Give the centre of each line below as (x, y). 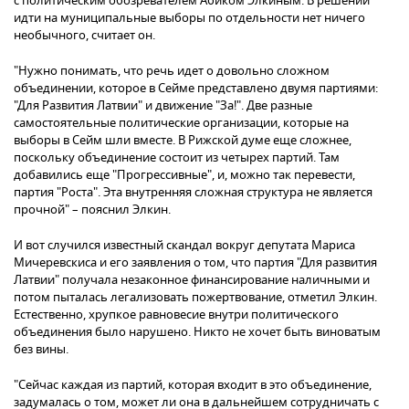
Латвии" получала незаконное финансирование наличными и (192, 280)
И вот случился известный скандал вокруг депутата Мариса (184, 246)
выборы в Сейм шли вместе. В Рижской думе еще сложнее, (183, 141)
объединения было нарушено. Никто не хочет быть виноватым (197, 332)
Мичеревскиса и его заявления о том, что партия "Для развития (195, 263)
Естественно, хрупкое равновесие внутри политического (176, 315)
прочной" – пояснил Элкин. (92, 210)
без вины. (41, 350)
